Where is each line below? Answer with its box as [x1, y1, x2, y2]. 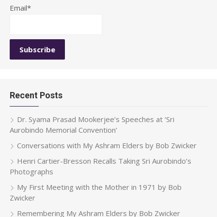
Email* [10, 3, 31, 13]
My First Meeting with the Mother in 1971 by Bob [17, 182, 182, 192]
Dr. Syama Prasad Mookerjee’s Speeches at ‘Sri [17, 114, 174, 124]
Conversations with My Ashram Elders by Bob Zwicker [17, 140, 197, 150]
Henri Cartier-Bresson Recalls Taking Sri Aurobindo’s [17, 156, 191, 166]
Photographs [10, 167, 53, 176]
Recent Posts [10, 90, 62, 100]
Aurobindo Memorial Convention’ [10, 125, 117, 135]
